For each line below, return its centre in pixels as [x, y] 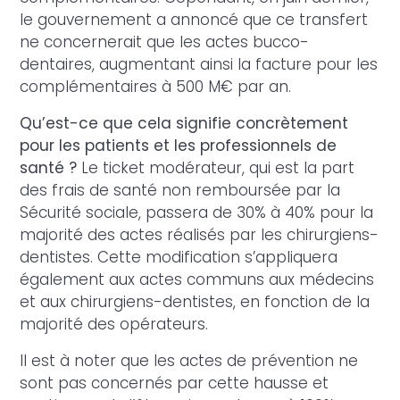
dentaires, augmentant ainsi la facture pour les [199, 65]
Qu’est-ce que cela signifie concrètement [184, 124]
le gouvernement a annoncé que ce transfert [194, 20]
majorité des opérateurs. [114, 325]
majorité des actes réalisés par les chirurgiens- [200, 235]
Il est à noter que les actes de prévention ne [189, 361]
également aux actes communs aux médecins [197, 280]
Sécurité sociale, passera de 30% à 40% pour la [197, 213]
